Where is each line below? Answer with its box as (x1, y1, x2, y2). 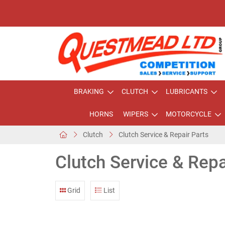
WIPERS (123, 110, 148, 118)
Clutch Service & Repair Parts (119, 131, 208, 139)
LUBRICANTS (166, 87, 207, 95)
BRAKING (74, 87, 104, 95)
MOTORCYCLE (165, 110, 211, 118)
